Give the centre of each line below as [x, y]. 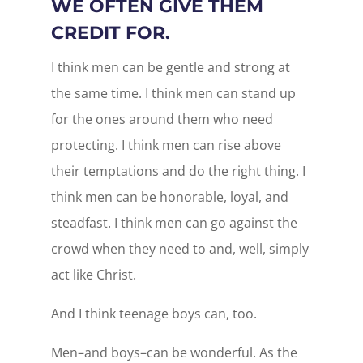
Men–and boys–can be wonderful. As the [174, 352]
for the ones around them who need [162, 119]
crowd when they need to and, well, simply [179, 248]
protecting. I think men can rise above [166, 145]
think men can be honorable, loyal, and [169, 196]
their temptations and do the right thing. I [178, 171]
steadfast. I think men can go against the [174, 222]
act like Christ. [93, 274]
